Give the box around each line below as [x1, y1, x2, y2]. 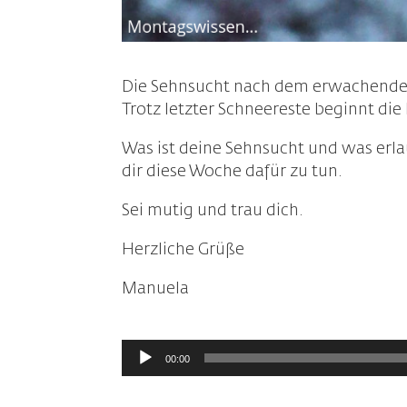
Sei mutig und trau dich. [122, 202, 304, 219]
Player [121, 363, 168, 381]
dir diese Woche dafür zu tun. [122, 163, 343, 180]
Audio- [121, 341, 174, 358]
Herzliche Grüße [122, 241, 245, 258]
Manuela [122, 280, 190, 297]
